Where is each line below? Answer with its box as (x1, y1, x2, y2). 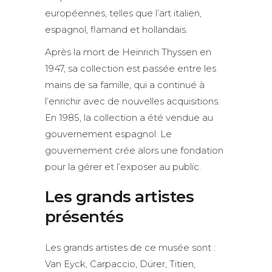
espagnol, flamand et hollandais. (45, 24, 188, 36)
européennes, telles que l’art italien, (45, 7, 202, 19)
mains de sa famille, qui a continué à (45, 79, 205, 91)
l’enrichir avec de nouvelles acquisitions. (45, 95, 220, 107)
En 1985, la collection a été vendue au (45, 112, 213, 124)
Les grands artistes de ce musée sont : (45, 242, 216, 254)
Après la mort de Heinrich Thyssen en (45, 46, 211, 58)
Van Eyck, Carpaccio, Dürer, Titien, (45, 258, 195, 270)
